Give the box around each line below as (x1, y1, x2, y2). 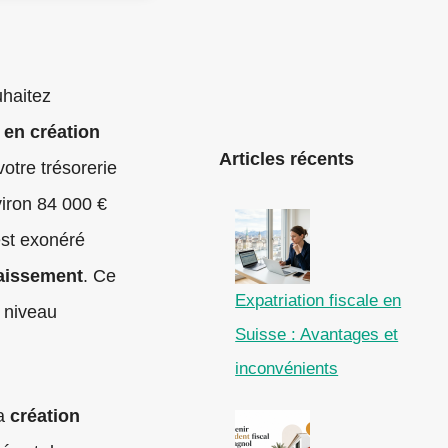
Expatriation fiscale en (235, 291, 402, 311)
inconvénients (235, 359, 339, 379)
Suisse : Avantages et (235, 325, 399, 345)
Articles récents (219, 149, 355, 170)
